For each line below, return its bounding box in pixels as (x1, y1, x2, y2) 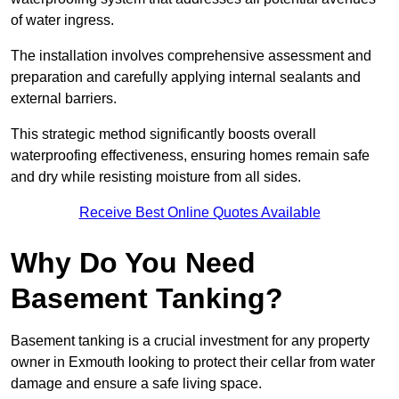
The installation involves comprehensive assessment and (11, 48, 371, 64)
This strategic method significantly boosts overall (11, 126, 316, 142)
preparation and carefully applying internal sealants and (11, 69, 361, 85)
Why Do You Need (11, 247, 256, 280)
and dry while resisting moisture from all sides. (11, 169, 301, 185)
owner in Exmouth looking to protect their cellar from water (11, 354, 375, 370)
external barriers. (11, 91, 120, 107)
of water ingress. (11, 12, 114, 28)
